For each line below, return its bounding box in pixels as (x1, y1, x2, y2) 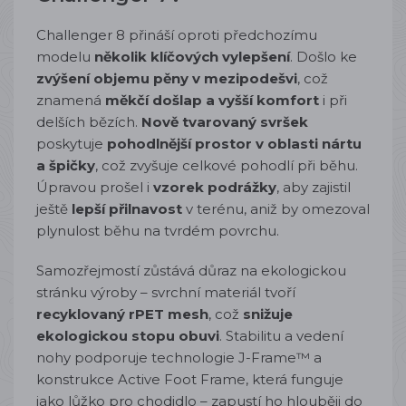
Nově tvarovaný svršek (141, 113, 308, 130)
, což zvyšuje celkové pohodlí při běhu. (95, 157, 358, 174)
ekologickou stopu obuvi (36, 327, 219, 344)
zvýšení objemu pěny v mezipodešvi (36, 70, 297, 87)
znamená (36, 92, 105, 109)
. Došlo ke (290, 48, 357, 65)
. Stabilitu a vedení (219, 327, 343, 344)
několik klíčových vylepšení (94, 48, 290, 65)
